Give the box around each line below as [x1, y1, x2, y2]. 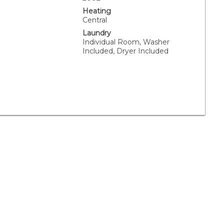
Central [82, 15, 107, 24]
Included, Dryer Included [82, 46, 169, 55]
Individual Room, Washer [82, 37, 170, 46]
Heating [82, 6, 111, 15]
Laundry [82, 28, 111, 37]
